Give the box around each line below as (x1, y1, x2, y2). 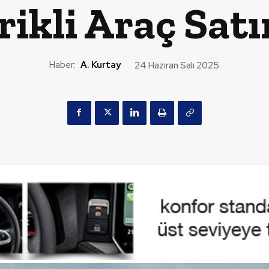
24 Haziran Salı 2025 (134, 59, 219, 71)
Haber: (49, 59, 76, 71)
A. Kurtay (80, 59, 121, 71)
